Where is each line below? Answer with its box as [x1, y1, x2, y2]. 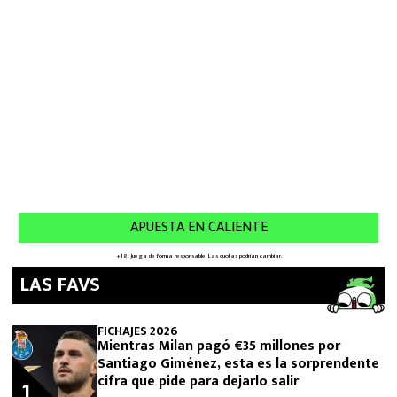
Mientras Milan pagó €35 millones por [97, 334, 340, 358]
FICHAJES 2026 [97, 321, 177, 341]
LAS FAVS [19, 269, 100, 301]
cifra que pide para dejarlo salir [97, 370, 299, 393]
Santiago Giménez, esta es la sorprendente [97, 352, 379, 376]
